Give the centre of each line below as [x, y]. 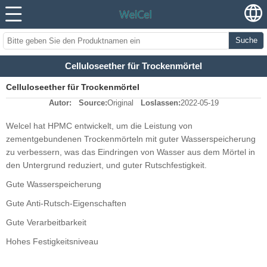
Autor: [60, 103]
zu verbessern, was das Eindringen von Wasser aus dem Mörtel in [131, 152]
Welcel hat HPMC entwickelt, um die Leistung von [99, 126]
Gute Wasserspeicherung [54, 184]
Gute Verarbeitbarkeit [46, 223]
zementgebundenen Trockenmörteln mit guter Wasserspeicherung [131, 139]
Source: [93, 103]
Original [120, 103]
